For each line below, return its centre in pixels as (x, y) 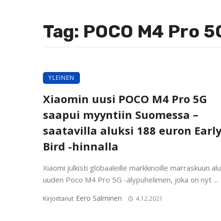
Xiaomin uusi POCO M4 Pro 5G (125, 99)
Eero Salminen (99, 198)
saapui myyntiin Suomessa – (121, 115)
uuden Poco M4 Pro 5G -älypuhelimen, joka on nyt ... (130, 180)
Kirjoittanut (59, 199)
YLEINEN (61, 78)
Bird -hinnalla (81, 146)
